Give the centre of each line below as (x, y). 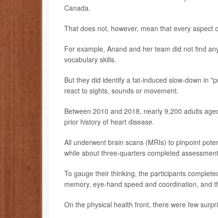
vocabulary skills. (90, 59)
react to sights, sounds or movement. (121, 90)
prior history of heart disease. (109, 121)
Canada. (77, 8)
